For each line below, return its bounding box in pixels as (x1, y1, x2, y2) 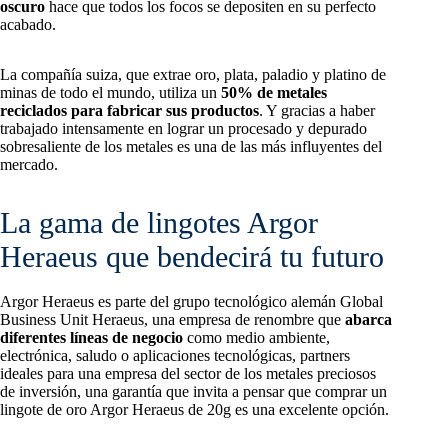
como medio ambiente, (183, 328, 330, 346)
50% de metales (221, 83, 327, 101)
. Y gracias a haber (259, 101, 375, 119)
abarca (345, 310, 392, 328)
